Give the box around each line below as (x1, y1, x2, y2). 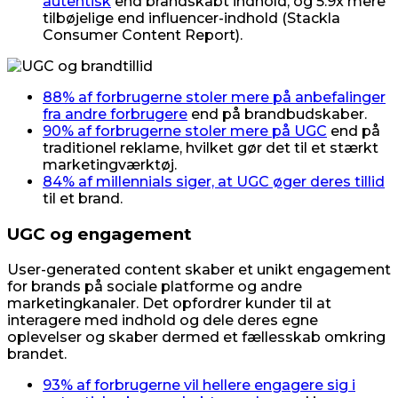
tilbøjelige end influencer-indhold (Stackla (43, 10, 340, 28)
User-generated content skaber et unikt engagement (7, 260, 391, 278)
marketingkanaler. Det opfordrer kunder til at (7, 294, 331, 312)
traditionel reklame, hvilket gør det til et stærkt (43, 139, 378, 157)
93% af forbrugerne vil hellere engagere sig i (43, 376, 355, 394)
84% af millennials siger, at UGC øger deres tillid (43, 173, 385, 191)
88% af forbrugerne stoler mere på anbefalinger (43, 89, 386, 107)
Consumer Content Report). (43, 27, 243, 44)
